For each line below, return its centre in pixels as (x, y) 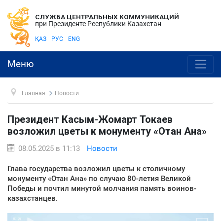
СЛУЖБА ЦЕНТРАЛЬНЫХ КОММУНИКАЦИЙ (107, 17)
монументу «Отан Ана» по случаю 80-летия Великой (99, 178)
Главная (33, 93)
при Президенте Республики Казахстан (98, 24)
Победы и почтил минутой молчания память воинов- (102, 188)
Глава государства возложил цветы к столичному (96, 168)
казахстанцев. (33, 198)
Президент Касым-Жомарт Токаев (90, 119)
